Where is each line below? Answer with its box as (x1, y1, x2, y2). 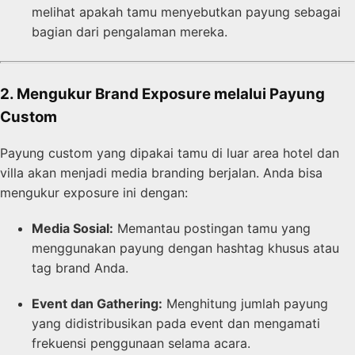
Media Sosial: (32, 220, 113, 237)
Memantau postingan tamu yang (113, 220, 311, 237)
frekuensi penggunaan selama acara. (32, 335, 250, 352)
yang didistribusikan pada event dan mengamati (32, 315, 320, 332)
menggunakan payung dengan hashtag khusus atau (32, 240, 339, 257)
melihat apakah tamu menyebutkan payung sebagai (32, 4, 341, 21)
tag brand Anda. (32, 260, 128, 277)
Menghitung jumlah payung (162, 296, 328, 312)
